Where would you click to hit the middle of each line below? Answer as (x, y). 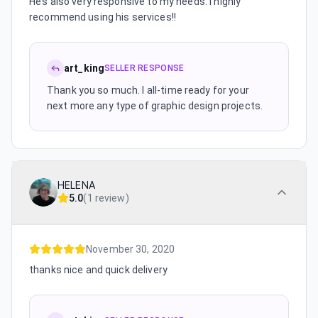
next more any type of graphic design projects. (155, 106)
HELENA (76, 185)
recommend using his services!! (103, 17)
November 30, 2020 (131, 249)
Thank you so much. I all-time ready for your (148, 90)
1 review (106, 198)
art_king (84, 68)
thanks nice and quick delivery (98, 270)
